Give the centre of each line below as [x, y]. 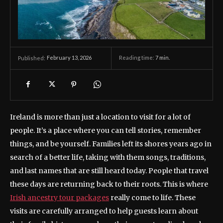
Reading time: [137, 58]
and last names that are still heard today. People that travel [109, 170]
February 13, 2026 [69, 58]
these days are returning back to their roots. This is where [109, 184]
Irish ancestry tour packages [59, 197]
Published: [32, 58]
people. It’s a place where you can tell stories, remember [106, 130]
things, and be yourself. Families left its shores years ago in [111, 144]
